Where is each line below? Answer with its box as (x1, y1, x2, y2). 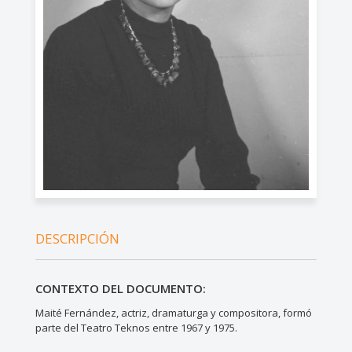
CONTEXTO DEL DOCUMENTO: (35, 280, 206, 296)
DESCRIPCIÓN (35, 229, 119, 247)
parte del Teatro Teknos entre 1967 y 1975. (35, 320, 237, 335)
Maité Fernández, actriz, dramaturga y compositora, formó (35, 305, 312, 320)
